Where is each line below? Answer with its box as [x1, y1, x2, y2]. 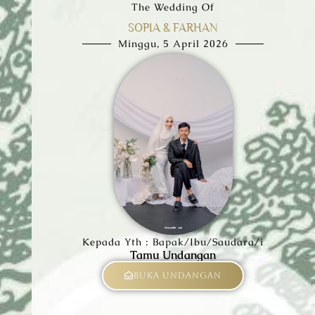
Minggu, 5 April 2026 [117, 37, 229, 50]
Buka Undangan [134, 271, 222, 281]
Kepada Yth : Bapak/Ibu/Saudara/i [82, 236, 264, 249]
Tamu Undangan [130, 247, 217, 263]
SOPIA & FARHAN [128, 21, 219, 34]
